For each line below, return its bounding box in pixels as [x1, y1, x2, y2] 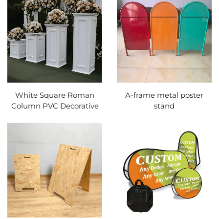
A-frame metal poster [125, 90, 203, 100]
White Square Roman [15, 90, 94, 100]
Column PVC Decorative [11, 101, 99, 110]
